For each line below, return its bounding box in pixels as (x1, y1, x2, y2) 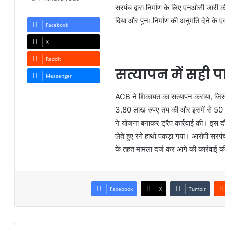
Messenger (46, 72, 72, 80)
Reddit (46, 55, 62, 63)
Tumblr (189, 185, 206, 193)
